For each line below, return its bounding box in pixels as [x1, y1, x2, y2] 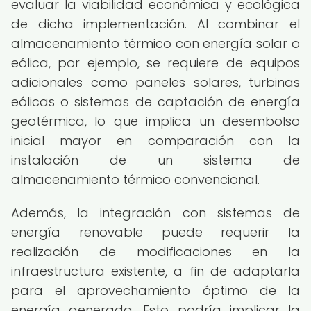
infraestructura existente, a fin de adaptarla [11, 262, 300, 280]
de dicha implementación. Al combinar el [11, 15, 300, 33]
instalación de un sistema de [11, 151, 300, 169]
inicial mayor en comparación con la [11, 132, 300, 149]
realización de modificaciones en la [11, 243, 300, 260]
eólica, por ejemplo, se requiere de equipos [11, 54, 300, 72]
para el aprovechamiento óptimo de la [11, 282, 300, 299]
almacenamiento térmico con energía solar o [11, 35, 300, 52]
